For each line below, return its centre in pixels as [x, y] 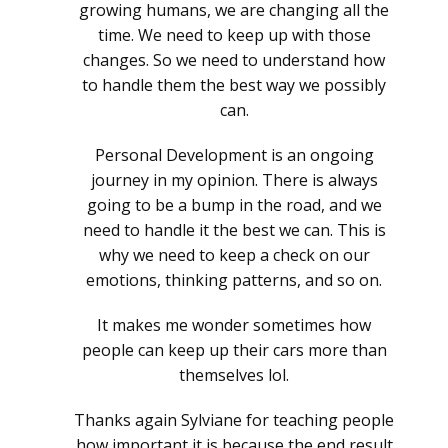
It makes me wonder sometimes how [234, 325]
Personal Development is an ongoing [234, 155]
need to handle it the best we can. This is [234, 230]
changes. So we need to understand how [234, 60]
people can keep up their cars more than [234, 350]
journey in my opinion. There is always [234, 180]
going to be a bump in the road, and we [234, 205]
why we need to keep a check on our [234, 255]
